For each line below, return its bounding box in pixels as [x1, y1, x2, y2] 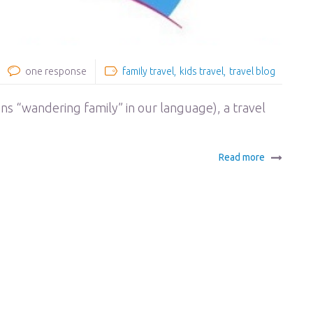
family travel [122, 66, 174, 77]
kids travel [180, 66, 224, 77]
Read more [219, 152, 265, 163]
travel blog [229, 66, 275, 77]
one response [25, 66, 87, 77]
